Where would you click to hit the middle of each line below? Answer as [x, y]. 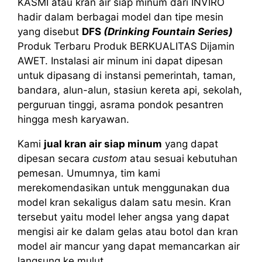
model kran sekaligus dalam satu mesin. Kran [124, 202]
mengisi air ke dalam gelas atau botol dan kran [128, 231]
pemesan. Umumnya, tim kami [89, 173]
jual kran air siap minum [103, 144]
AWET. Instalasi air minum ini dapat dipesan [120, 61]
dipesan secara [55, 158]
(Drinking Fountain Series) [168, 31]
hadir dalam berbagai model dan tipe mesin [120, 17]
